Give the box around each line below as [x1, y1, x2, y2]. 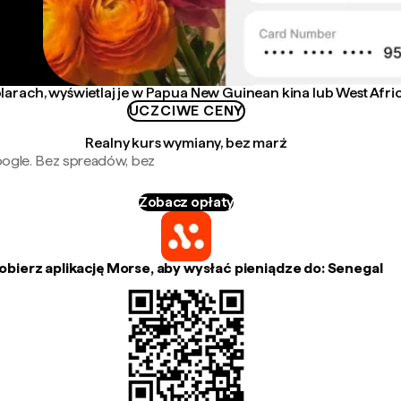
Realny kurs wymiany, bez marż [85, 134, 287, 151]
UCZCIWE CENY [128, 102, 244, 119]
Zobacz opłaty [139, 193, 234, 210]
